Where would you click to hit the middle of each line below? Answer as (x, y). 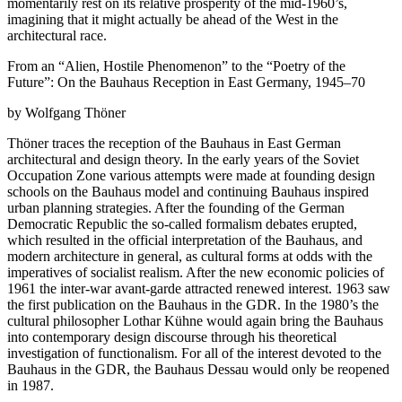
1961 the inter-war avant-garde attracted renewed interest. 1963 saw (199, 289)
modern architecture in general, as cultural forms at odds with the (190, 257)
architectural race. (57, 36)
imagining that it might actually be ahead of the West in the (173, 20)
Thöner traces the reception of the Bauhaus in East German (174, 144)
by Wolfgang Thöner (66, 113)
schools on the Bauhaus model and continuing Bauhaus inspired (188, 192)
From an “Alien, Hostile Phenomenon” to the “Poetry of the (176, 66)
